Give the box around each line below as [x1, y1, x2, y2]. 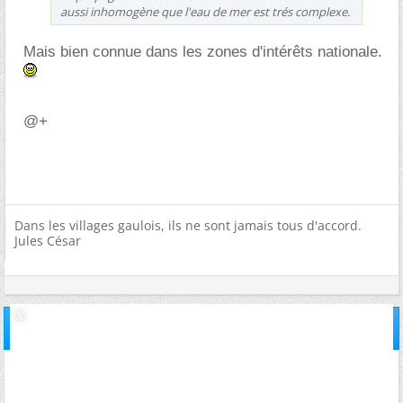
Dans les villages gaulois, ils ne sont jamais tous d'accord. [14, 216, 362, 234]
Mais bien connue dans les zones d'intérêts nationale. [23, 42, 382, 60]
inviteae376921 [139, 356, 264, 381]
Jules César [14, 231, 81, 249]
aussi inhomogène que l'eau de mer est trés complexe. [60, 3, 350, 20]
